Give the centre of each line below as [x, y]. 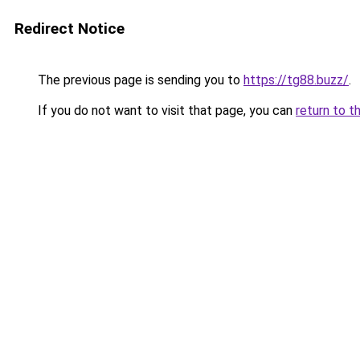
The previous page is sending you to [139, 80]
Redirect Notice [70, 29]
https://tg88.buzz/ [296, 80]
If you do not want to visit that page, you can [165, 110]
